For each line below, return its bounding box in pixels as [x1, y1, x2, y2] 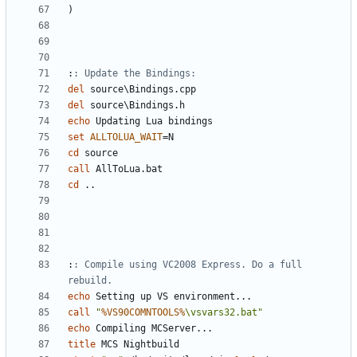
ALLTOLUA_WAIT [90, 131, 163, 143]
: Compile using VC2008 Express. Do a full [73, 259, 302, 271]
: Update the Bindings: [73, 68, 196, 80]
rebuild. [68, 275, 112, 287]
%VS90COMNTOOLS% [101, 307, 185, 319]
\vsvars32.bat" [185, 307, 263, 319]
